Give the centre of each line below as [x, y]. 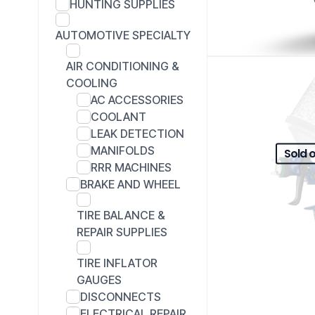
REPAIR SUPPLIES [122, 232]
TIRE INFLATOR [117, 263]
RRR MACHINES [131, 167]
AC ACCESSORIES [137, 99]
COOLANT [118, 116]
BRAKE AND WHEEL [130, 184]
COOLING [92, 83]
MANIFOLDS [123, 150]
